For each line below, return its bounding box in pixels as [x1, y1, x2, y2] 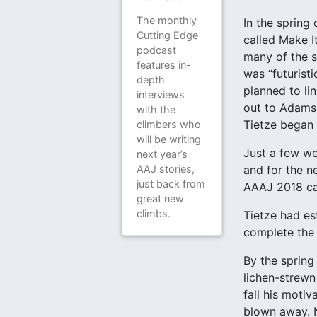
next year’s [137, 147, 188, 160]
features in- [137, 58, 191, 71]
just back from [137, 177, 205, 190]
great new [137, 192, 184, 204]
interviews [137, 88, 185, 100]
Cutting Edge [137, 28, 198, 41]
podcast [137, 43, 176, 56]
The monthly [137, 13, 197, 26]
